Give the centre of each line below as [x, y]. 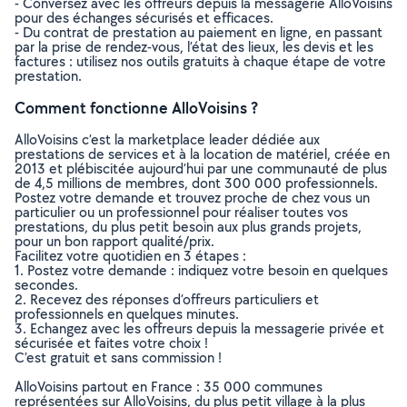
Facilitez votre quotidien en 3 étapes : [130, 256]
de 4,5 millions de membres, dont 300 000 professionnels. [196, 183]
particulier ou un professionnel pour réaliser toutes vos [181, 212]
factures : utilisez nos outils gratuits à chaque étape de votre [200, 61]
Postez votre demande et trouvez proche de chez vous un [192, 198]
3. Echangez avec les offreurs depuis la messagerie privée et [199, 328]
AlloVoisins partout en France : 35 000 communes [169, 387]
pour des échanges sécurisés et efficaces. [144, 18]
